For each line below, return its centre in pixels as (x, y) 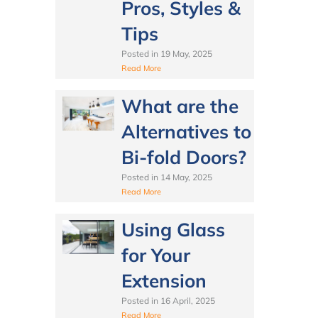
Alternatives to (186, 131)
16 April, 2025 (187, 300)
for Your (155, 255)
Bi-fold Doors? (183, 157)
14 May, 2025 (186, 177)
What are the (180, 106)
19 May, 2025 (186, 53)
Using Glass (173, 229)
